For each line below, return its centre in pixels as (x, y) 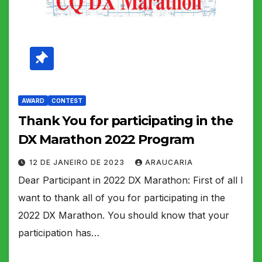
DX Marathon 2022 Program (106, 139)
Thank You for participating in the (125, 120)
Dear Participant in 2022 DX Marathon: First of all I (131, 180)
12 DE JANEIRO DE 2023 (78, 162)
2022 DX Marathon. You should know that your (124, 215)
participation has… (59, 232)
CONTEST (67, 100)
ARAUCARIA (169, 162)
